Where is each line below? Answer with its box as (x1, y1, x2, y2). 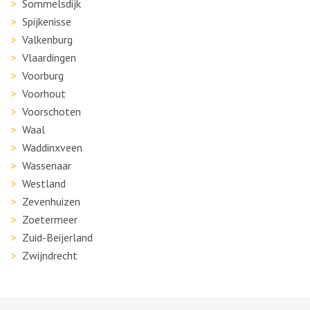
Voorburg (22, 69, 64, 82)
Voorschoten (22, 104, 81, 118)
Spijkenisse (22, 15, 71, 28)
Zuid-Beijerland (22, 230, 93, 244)
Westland (22, 176, 66, 190)
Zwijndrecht (22, 248, 77, 262)
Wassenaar (22, 158, 71, 172)
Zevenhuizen (22, 194, 80, 208)
